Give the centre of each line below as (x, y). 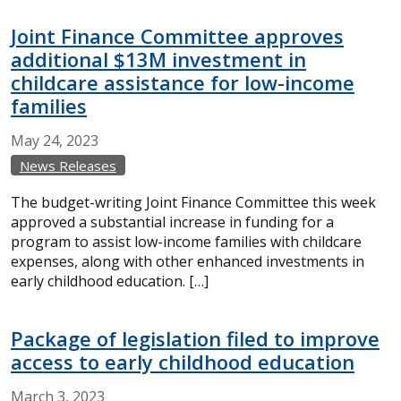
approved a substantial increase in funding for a (172, 222)
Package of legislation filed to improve (195, 338)
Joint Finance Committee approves (177, 36)
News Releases (68, 166)
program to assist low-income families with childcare (186, 242)
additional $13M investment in (158, 59)
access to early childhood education (183, 362)
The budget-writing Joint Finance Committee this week (193, 202)
